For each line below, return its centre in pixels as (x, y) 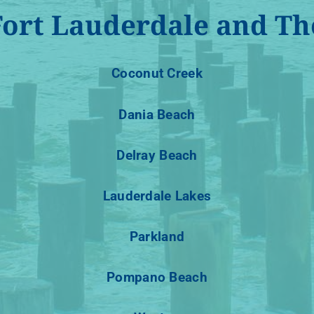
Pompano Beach (157, 278)
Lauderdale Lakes (157, 196)
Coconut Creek (157, 74)
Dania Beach (157, 114)
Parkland (157, 237)
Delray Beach (157, 155)
